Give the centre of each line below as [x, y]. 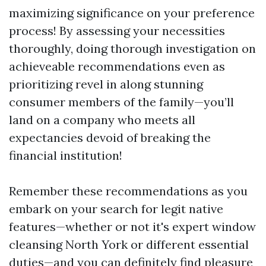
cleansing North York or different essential [129, 244]
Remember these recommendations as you [128, 191]
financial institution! [66, 155]
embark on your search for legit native [116, 209]
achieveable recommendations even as [117, 66]
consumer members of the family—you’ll [121, 102]
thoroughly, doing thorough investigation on [132, 48]
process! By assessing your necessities [117, 31]
